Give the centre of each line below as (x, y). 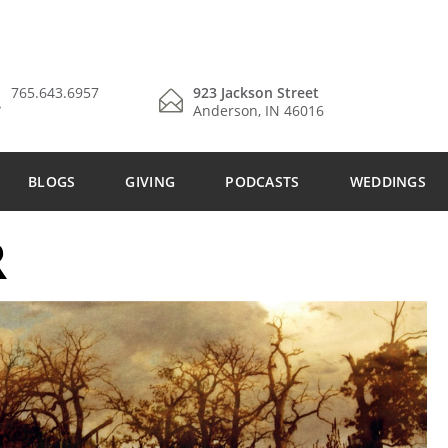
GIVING (150, 181)
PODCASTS (262, 181)
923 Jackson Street (256, 92)
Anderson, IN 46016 (258, 110)
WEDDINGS (388, 181)
